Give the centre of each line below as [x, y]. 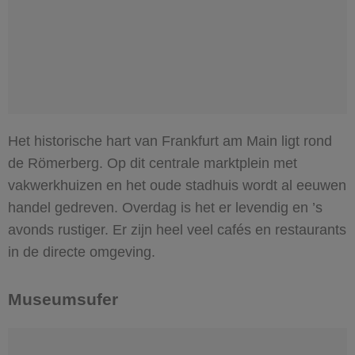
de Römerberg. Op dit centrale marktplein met [153, 163]
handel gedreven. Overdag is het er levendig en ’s [165, 207]
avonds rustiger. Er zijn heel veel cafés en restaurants [177, 229]
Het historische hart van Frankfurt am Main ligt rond [170, 141]
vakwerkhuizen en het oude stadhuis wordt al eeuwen [177, 185]
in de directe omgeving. [82, 252]
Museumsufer [63, 299]
